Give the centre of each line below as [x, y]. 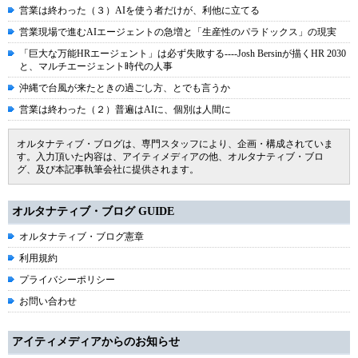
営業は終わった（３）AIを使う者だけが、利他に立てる [139, 11]
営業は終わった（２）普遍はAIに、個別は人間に [125, 110]
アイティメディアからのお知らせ [96, 342]
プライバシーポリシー [67, 280]
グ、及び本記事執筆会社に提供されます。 [108, 170]
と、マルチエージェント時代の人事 [96, 67]
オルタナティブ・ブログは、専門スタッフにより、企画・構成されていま [175, 144]
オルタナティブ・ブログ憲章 [82, 237]
